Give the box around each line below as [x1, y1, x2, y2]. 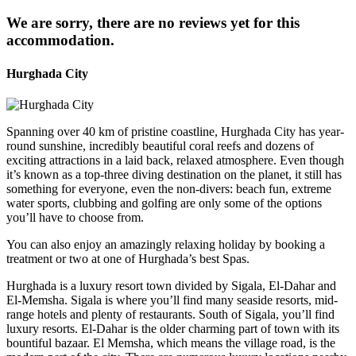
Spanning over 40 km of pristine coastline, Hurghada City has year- [6, 125, 344, 138]
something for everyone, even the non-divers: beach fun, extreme [6, 182, 331, 195]
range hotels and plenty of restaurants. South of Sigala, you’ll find [6, 308, 335, 321]
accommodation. [6, 32, 114, 49]
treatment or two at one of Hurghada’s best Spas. [6, 252, 250, 265]
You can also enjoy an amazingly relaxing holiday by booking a [6, 238, 325, 251]
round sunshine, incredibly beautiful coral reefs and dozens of [6, 139, 314, 153]
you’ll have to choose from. [6, 211, 144, 224]
